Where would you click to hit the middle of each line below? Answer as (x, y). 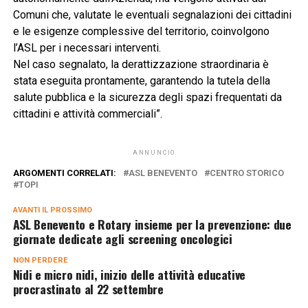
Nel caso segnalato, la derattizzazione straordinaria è (141, 64)
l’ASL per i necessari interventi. (87, 47)
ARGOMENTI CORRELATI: (64, 173)
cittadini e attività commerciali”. (87, 113)
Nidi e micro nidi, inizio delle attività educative (129, 274)
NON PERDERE (40, 260)
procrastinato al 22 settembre (88, 288)
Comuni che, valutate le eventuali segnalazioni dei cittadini (152, 14)
